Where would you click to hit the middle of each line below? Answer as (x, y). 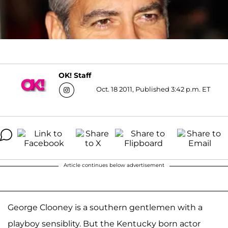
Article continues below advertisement (114, 165)
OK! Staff (75, 76)
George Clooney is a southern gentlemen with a (105, 207)
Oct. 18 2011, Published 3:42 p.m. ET (153, 89)
